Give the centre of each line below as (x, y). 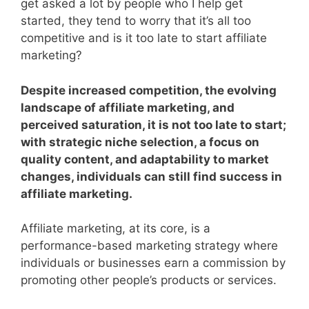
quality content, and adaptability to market (145, 159)
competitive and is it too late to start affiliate (144, 38)
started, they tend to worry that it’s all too (136, 21)
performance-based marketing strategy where (149, 246)
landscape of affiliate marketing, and (128, 107)
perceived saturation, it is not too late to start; (153, 124)
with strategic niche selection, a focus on (140, 142)
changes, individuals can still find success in (151, 176)
